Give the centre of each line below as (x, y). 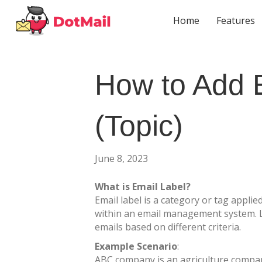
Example (115, 247)
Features (236, 21)
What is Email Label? (143, 187)
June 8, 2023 (121, 159)
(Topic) (139, 126)
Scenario (157, 247)
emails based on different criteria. (168, 227)
